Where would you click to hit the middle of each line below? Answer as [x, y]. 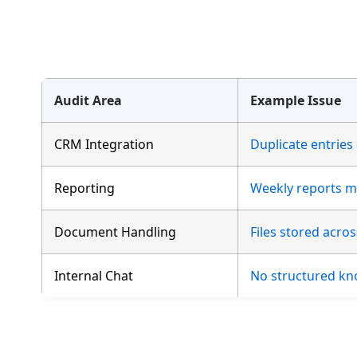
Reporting [84, 188]
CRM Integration [104, 144]
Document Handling [115, 231]
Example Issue [296, 100]
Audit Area [88, 100]
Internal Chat [94, 275]
